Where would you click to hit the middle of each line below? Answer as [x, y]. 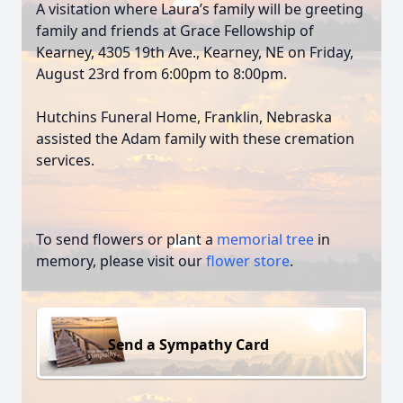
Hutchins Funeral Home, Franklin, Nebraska [184, 117]
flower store [248, 261]
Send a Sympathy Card [188, 344]
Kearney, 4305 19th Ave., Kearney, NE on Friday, [195, 52]
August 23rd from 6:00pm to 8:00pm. [161, 74]
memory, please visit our [121, 261]
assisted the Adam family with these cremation [195, 139]
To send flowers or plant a [126, 239]
